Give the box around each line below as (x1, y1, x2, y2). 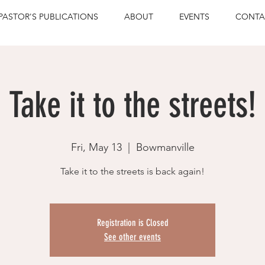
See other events (104, 231, 161, 243)
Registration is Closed (96, 217, 169, 228)
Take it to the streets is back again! (60, 166, 205, 177)
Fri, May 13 (70, 141, 122, 154)
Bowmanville (135, 141, 195, 154)
